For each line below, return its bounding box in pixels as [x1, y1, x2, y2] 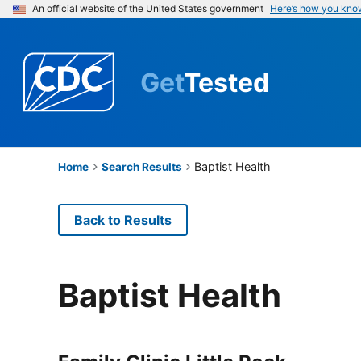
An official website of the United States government [32, 2, 263, 15]
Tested [184, 66, 269, 98]
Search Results [101, 160, 182, 173]
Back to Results [74, 211, 172, 228]
